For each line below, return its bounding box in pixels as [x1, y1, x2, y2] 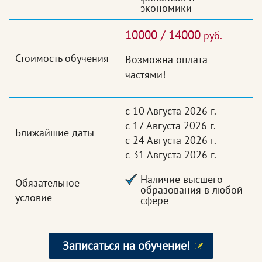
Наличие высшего [140, 173, 223, 187]
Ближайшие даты [15, 126, 94, 140]
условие [15, 191, 52, 205]
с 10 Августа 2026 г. [125, 104, 216, 118]
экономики [140, 1, 192, 15]
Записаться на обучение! [63, 238, 190, 254]
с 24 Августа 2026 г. [125, 133, 216, 147]
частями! [125, 68, 166, 82]
